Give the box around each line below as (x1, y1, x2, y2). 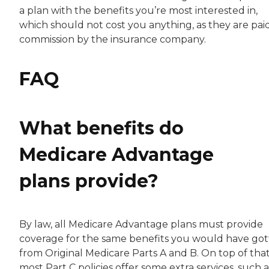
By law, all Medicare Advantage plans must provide (19, 218, 263, 230)
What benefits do (19, 116, 184, 139)
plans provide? (19, 169, 159, 192)
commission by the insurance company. (19, 33, 206, 45)
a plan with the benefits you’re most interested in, (19, 4, 258, 16)
